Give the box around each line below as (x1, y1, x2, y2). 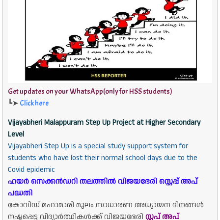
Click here (20, 99, 49, 109)
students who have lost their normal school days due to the (8, 153, 197, 164)
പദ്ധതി (8, 188, 32, 199)
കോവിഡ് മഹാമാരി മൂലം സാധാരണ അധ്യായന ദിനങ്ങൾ (8, 200, 204, 211)
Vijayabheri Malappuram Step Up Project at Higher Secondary (8, 117, 200, 128)
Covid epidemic (8, 165, 55, 175)
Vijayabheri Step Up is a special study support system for (8, 141, 188, 152)
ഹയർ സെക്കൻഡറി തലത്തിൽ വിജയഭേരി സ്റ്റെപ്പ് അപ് (8, 176, 197, 187)
